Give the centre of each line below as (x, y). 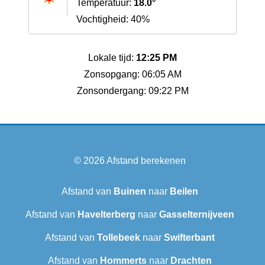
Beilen (184, 192)
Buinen (130, 192)
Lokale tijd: (112, 58)
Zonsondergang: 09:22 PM (132, 91)
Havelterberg (106, 215)
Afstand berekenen (146, 161)
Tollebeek (118, 238)
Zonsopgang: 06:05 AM (132, 75)
